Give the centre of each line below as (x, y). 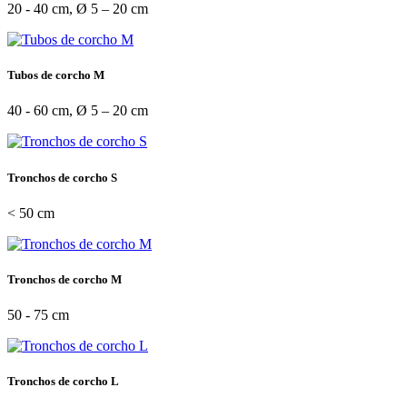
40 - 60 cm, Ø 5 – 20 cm (78, 111)
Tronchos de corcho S (62, 177)
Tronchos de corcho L (63, 382)
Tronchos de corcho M (65, 279)
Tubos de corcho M (56, 75)
